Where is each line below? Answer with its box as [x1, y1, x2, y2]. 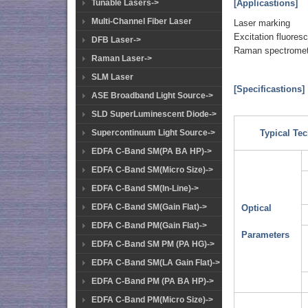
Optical [241, 203, 272, 214]
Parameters [241, 230, 290, 241]
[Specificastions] [234, 83, 305, 94]
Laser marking [234, 17, 291, 28]
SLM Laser [91, 72, 133, 82]
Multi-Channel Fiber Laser [91, 16, 192, 26]
